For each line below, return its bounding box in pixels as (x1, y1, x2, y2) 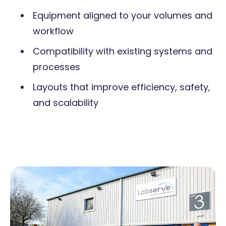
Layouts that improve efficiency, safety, (32, 80, 210, 93)
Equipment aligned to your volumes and (32, 9, 212, 22)
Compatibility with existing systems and (32, 44, 212, 58)
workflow (32, 24, 74, 37)
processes (32, 60, 80, 73)
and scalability (32, 96, 98, 109)
